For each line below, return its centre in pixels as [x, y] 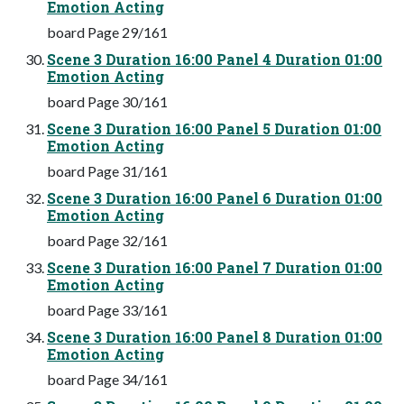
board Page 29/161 [107, 32]
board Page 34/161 [107, 379]
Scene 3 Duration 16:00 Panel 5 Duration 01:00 [214, 128]
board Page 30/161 [107, 101]
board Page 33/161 [107, 309]
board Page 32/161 [107, 240]
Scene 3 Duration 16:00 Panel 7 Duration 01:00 [215, 267]
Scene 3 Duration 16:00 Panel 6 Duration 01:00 [215, 197]
